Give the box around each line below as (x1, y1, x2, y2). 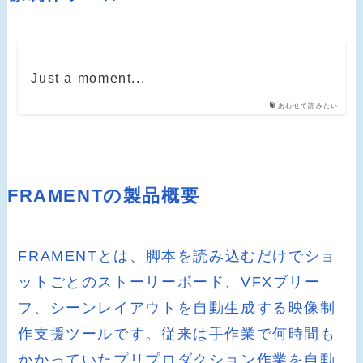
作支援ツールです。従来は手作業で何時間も (18, 325, 336, 342)
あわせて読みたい (278, 101, 339, 109)
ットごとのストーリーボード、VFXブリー (18, 273, 321, 290)
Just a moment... (31, 70, 146, 85)
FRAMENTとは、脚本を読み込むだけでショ (18, 247, 336, 264)
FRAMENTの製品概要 (6, 186, 200, 206)
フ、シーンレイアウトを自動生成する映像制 (18, 299, 336, 316)
